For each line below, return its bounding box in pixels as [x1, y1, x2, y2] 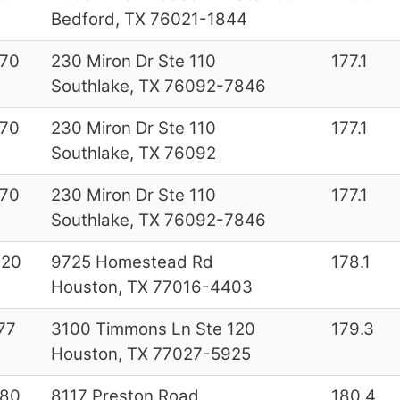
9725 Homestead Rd [50, 251, 213, 272]
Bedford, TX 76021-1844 [50, 8, 247, 29]
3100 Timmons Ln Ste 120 [50, 318, 255, 339]
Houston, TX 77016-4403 [50, 276, 253, 297]
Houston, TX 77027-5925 [50, 343, 251, 364]
